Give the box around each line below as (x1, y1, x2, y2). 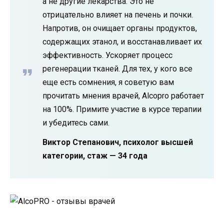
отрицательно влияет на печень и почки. (42, 10, 193, 20)
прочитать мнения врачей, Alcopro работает (42, 91, 204, 101)
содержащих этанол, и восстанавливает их (42, 37, 202, 47)
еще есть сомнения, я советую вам (42, 77, 174, 87)
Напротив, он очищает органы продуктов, (42, 23, 197, 33)
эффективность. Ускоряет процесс (42, 50, 172, 60)
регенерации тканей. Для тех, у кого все (42, 64, 192, 74)
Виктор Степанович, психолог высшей (42, 137, 193, 147)
